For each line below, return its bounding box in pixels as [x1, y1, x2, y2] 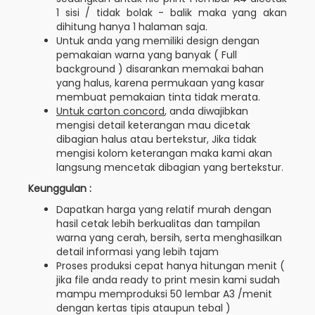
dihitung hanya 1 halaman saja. [56, 19, 207, 34]
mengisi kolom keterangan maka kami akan [56, 146, 272, 160]
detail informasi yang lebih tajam [56, 244, 219, 259]
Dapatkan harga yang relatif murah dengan [56, 202, 271, 217]
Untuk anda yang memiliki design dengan [56, 33, 259, 48]
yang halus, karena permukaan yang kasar [56, 75, 264, 90]
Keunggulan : [28, 181, 91, 195]
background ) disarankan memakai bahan [56, 61, 264, 76]
